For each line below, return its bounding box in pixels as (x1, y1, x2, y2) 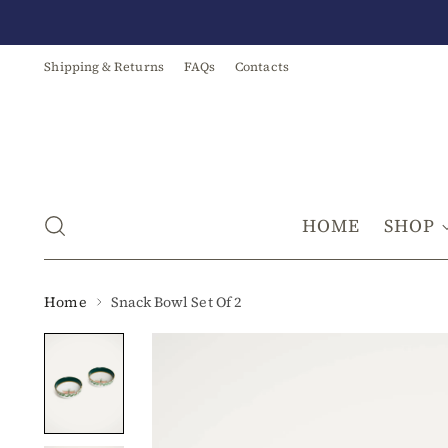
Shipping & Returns (44, 58, 164, 75)
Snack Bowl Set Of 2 (110, 291, 241, 312)
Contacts (235, 58, 289, 75)
